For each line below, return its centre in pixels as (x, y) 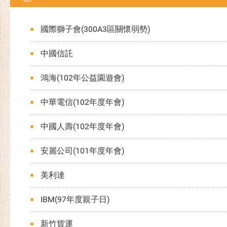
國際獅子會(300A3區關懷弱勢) (96, 29)
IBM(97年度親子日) (75, 199)
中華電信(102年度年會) (83, 102)
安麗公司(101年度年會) (83, 151)
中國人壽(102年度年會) (83, 126)
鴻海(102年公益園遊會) (83, 78)
